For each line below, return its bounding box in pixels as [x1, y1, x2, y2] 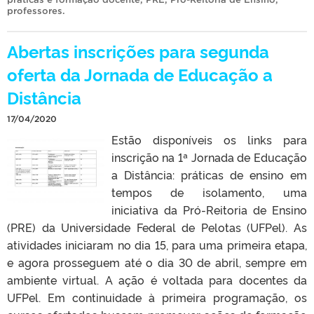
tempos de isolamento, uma [111, 184, 307, 200]
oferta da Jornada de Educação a [7, 62, 273, 86]
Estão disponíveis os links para [111, 131, 307, 147]
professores [7, 5, 62, 16]
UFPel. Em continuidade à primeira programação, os [7, 289, 307, 305]
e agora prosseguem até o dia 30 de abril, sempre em [7, 254, 307, 270]
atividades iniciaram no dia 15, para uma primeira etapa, [7, 236, 307, 252]
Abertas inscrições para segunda [7, 39, 269, 62]
